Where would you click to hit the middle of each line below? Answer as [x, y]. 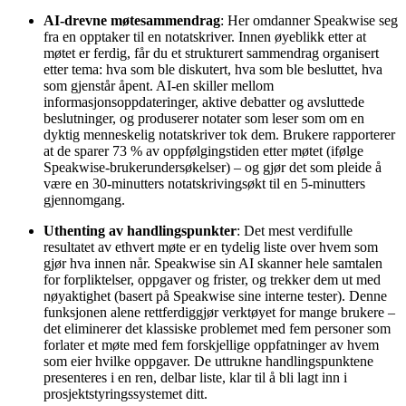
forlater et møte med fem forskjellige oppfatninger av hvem [211, 344]
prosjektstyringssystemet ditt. [126, 393]
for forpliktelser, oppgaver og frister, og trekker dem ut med [212, 279]
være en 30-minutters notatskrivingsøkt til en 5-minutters [204, 183]
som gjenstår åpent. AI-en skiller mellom [159, 85]
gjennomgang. [84, 199]
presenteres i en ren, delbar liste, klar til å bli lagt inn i [195, 377]
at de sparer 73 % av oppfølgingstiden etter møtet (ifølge [203, 150]
